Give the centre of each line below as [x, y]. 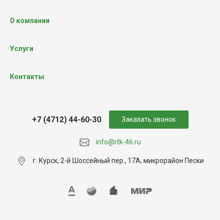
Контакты [27, 77]
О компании [30, 21]
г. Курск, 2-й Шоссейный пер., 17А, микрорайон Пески [118, 161]
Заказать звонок [149, 120]
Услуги [22, 49]
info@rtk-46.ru [118, 142]
